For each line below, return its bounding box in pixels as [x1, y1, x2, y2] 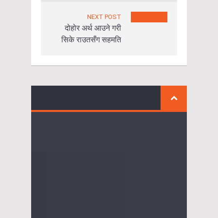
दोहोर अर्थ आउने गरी [65, 23, 121, 33]
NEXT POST [87, 13, 121, 20]
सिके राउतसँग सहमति [61, 35, 121, 44]
